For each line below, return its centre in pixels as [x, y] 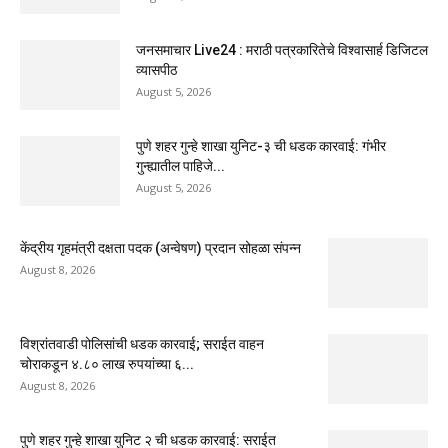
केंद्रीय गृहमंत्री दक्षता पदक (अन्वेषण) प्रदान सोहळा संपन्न [160, 247]
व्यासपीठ [156, 69]
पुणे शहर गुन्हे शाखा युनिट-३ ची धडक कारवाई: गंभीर [261, 145]
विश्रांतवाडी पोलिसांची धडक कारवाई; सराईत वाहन [142, 343]
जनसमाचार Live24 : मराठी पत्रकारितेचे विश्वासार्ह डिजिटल [282, 49]
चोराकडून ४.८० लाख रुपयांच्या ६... [107, 363]
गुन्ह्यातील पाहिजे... [180, 165]
